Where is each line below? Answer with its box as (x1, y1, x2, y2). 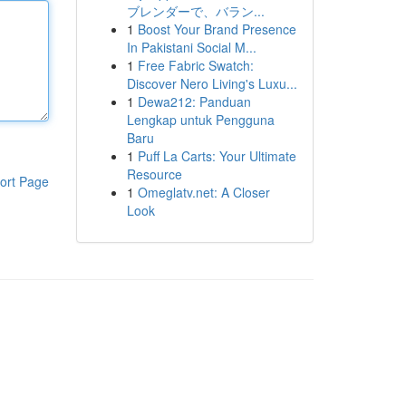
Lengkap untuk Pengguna (126, 111, 275, 129)
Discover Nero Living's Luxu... (126, 74, 297, 92)
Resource (126, 165, 182, 183)
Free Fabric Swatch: (137, 56, 254, 74)
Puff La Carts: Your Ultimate (137, 147, 296, 165)
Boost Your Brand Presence (137, 20, 296, 38)
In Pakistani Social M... (126, 38, 256, 56)
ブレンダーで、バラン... (126, 2, 265, 20)
